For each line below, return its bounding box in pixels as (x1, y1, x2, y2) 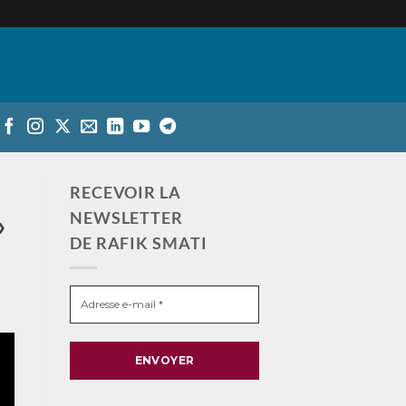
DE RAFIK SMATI (70, 233, 208, 253)
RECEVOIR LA (70, 182, 181, 202)
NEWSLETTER (70, 208, 183, 227)
